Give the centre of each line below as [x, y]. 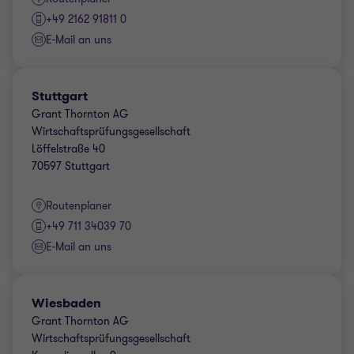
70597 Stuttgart [71, 166]
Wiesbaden [66, 303]
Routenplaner [79, 206]
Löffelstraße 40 [68, 149]
